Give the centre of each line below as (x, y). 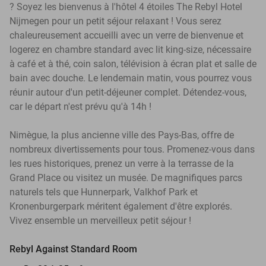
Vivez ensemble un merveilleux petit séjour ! (100, 220)
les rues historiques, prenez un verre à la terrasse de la (122, 163)
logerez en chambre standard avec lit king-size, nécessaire (130, 49)
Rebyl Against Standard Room (73, 249)
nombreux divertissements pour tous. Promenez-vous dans (132, 149)
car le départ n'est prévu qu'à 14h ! (80, 106)
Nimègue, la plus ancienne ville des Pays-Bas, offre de (122, 135)
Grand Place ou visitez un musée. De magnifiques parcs (126, 178)
